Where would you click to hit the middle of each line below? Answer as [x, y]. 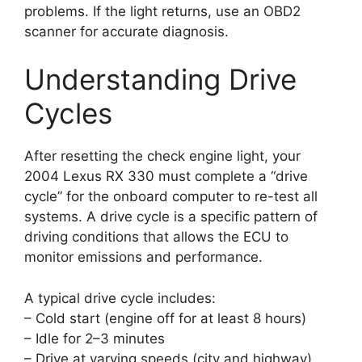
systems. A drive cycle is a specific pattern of [171, 217]
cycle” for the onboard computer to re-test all [171, 197]
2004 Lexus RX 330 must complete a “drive [166, 177]
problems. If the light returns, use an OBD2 [162, 11]
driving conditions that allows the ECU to [156, 237]
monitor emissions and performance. [143, 257]
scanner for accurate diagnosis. [126, 31]
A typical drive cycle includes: [120, 298]
